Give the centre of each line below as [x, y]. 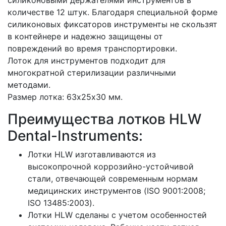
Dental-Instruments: [75, 135]
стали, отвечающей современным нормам [113, 178]
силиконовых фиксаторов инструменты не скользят [112, 24]
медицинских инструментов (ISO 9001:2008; [117, 190]
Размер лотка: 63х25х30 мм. [65, 97]
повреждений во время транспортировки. [92, 48]
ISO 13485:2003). [61, 203]
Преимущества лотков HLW [104, 119]
